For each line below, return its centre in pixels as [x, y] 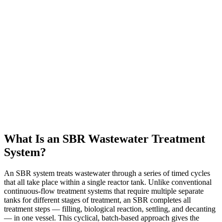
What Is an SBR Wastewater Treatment [105, 139]
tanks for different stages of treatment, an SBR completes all [97, 200]
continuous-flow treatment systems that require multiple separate [104, 191]
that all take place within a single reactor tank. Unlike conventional [108, 182]
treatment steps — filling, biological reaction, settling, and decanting [110, 209]
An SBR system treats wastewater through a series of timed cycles [107, 173]
